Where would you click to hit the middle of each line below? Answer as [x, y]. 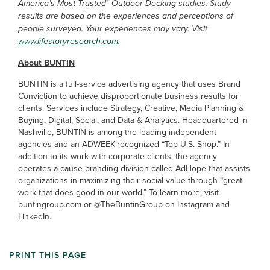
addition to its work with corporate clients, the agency [118, 156]
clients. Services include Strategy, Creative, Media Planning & [131, 108]
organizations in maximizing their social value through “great [130, 180]
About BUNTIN [46, 62]
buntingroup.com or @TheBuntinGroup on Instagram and [124, 204]
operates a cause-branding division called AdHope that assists [134, 168]
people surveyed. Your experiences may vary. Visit [113, 28]
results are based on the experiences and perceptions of [126, 16]
